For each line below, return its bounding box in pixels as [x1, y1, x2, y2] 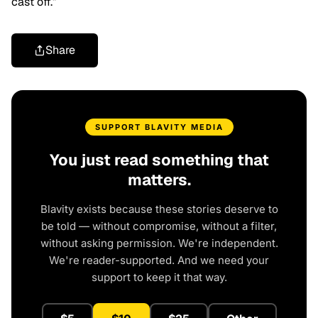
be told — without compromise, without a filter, [41, 219, 277, 233]
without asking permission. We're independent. [40, 236, 278, 250]
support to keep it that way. [91, 270, 227, 284]
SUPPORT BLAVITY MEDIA [94, 122, 224, 132]
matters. [127, 170, 191, 190]
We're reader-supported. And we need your [49, 253, 269, 267]
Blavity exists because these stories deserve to [40, 202, 278, 216]
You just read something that [49, 150, 269, 170]
